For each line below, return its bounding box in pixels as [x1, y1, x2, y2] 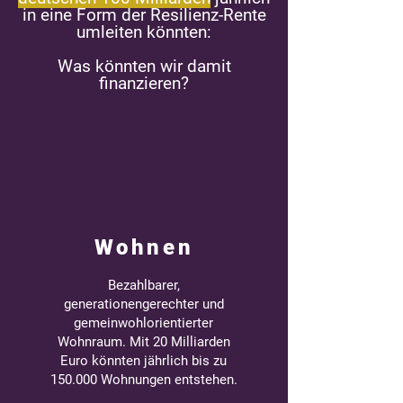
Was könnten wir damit [57, 56, 231, 76]
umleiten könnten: [76, 22, 211, 42]
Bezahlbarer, [107, 277, 180, 293]
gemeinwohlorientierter [74, 315, 213, 331]
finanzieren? [99, 73, 189, 94]
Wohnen [94, 235, 194, 260]
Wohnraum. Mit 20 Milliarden [57, 334, 230, 350]
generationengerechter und [63, 296, 224, 312]
